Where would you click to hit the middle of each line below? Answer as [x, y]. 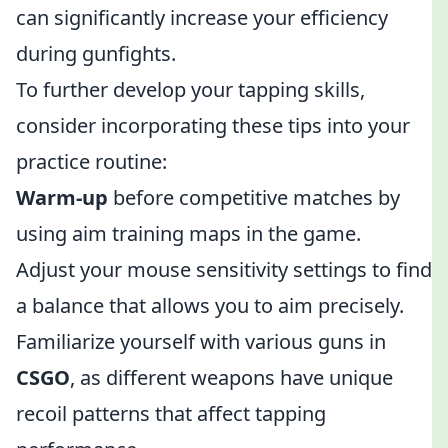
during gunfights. [96, 53]
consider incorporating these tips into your [213, 125]
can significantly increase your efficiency [202, 17]
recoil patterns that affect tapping [171, 413]
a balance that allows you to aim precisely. [210, 305]
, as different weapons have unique [231, 377]
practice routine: [91, 161]
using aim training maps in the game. [188, 233]
